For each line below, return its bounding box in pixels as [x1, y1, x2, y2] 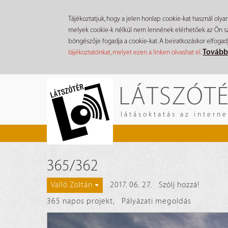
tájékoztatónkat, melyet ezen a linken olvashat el [68, 48, 201, 56]
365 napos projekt [47, 197, 113, 206]
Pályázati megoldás [122, 197, 191, 206]
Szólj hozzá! [159, 181, 199, 190]
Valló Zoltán [51, 181, 93, 190]
